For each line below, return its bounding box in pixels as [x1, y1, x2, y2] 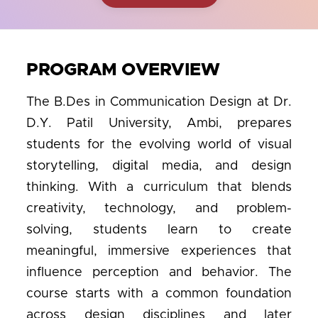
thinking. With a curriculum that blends [26, 181, 292, 194]
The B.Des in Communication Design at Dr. [26, 96, 292, 109]
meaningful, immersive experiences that [26, 245, 292, 258]
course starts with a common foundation [26, 287, 292, 300]
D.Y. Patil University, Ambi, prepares [26, 117, 292, 130]
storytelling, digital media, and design [26, 160, 292, 172]
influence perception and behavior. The [26, 266, 292, 279]
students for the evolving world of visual [26, 138, 292, 151]
